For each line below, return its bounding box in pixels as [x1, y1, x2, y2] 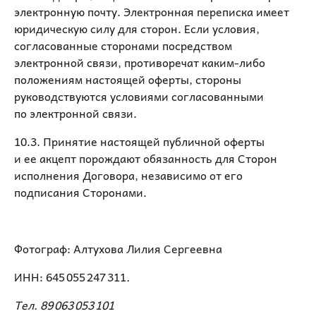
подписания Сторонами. [14, 183, 150, 202]
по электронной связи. [14, 104, 137, 123]
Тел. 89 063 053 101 [14, 296, 114, 315]
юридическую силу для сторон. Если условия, [14, 19, 260, 38]
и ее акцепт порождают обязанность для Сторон [14, 149, 277, 168]
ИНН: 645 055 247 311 [14, 267, 126, 286]
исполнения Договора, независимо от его [14, 166, 243, 185]
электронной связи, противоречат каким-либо [14, 53, 265, 72]
